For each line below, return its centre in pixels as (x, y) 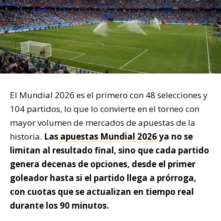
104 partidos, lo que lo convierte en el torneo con (105, 109)
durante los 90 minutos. (59, 205)
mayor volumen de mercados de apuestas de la (103, 122)
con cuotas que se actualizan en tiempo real (102, 191)
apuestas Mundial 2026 (109, 136)
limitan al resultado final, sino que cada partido (110, 150)
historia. (27, 136)
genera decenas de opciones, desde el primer (103, 164)
